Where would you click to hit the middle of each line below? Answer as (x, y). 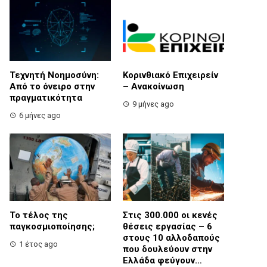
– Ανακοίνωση (153, 86)
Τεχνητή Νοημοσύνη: (54, 75)
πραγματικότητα (46, 97)
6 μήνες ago (40, 115)
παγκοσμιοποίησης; (52, 227)
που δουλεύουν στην (167, 249)
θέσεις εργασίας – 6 (167, 227)
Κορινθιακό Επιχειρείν (170, 75)
